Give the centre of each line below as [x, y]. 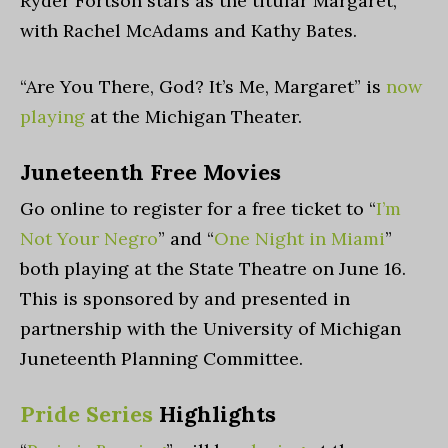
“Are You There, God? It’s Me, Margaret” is [203, 86]
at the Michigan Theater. [193, 116]
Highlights [214, 414]
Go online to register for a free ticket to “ [198, 208]
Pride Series [86, 414]
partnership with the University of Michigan [210, 328]
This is [51, 298]
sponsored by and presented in [216, 298]
